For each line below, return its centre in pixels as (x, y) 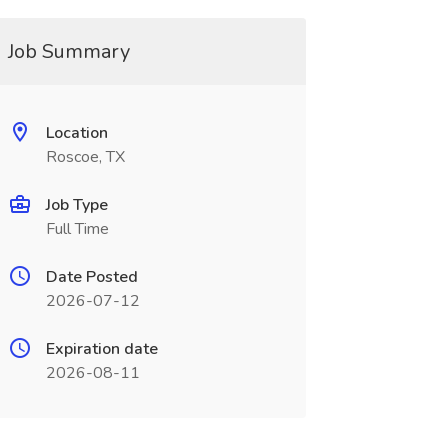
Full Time (77, 229)
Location (76, 133)
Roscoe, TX (85, 157)
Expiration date (101, 349)
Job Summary (68, 51)
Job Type (76, 205)
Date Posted (91, 277)
